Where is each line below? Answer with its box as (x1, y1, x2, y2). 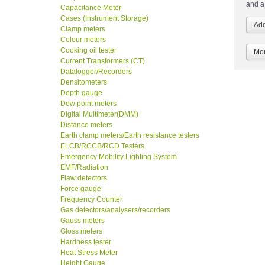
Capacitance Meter (60, 4, 121, 12)
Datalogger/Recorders (60, 67, 132, 76)
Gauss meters (60, 216, 105, 225)
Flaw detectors (60, 174, 107, 183)
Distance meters (60, 121, 112, 130)
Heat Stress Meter (60, 248, 118, 257)
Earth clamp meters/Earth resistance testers (60, 131, 199, 140)
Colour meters (60, 35, 106, 44)
